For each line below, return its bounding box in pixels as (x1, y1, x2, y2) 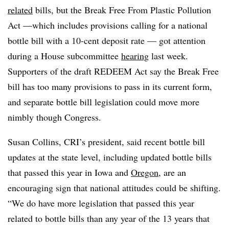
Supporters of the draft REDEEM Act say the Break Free (8, 65, 219, 77)
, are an (158, 166, 186, 178)
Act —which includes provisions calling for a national (8, 19, 208, 31)
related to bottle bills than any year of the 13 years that (8, 212, 210, 224)
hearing (121, 50, 149, 62)
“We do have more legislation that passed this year (8, 197, 194, 209)
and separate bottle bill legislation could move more (8, 96, 199, 108)
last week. (149, 50, 188, 62)
